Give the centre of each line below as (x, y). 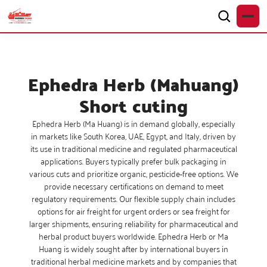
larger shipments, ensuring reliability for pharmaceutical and (133, 223)
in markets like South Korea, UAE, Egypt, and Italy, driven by (133, 136)
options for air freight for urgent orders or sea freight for (133, 211)
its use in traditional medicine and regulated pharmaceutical (133, 148)
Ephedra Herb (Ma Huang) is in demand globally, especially (133, 123)
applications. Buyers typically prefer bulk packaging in (133, 161)
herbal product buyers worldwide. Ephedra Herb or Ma (133, 236)
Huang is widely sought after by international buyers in (133, 249)
